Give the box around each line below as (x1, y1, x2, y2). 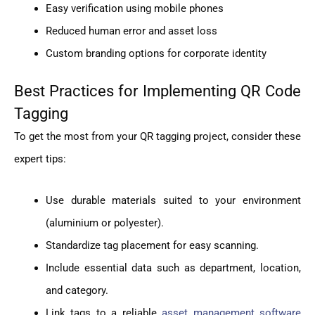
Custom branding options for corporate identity (46, 46, 266, 60)
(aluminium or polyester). (46, 216, 164, 229)
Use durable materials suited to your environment (46, 193, 301, 207)
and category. (46, 283, 108, 297)
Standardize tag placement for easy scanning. (46, 238, 259, 252)
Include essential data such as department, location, (46, 261, 301, 274)
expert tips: (14, 153, 66, 166)
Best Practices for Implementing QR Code (14, 82, 301, 101)
